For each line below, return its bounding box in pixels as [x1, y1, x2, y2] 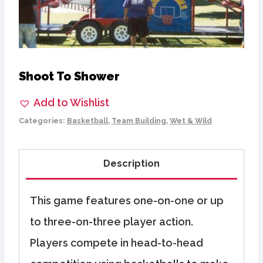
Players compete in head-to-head [30, 237, 203, 249]
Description [103, 157, 160, 169]
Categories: [19, 116, 67, 125]
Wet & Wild [170, 116, 212, 125]
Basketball [67, 116, 108, 125]
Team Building [112, 116, 166, 125]
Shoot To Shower [19, 69, 120, 83]
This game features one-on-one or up [30, 194, 224, 207]
